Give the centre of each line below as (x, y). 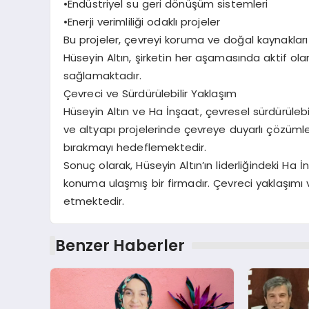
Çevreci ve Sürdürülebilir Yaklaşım (150, 93)
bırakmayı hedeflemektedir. (135, 147)
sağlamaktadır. (102, 75)
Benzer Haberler (120, 246)
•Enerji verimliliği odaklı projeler (142, 21)
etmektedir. (94, 201)
